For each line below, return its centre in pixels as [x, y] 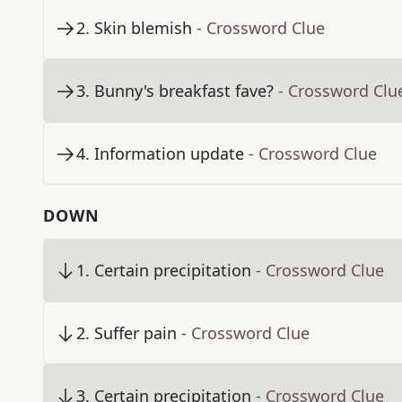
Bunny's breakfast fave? [184, 91]
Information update [169, 154]
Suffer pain [135, 333]
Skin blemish [143, 28]
